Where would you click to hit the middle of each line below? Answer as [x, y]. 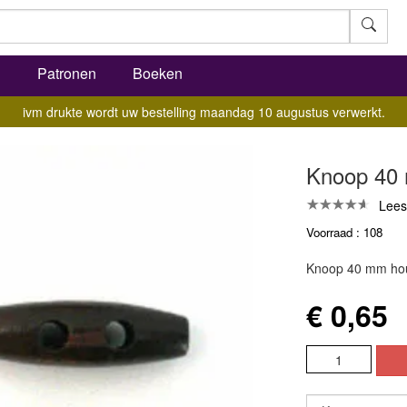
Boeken [158, 73]
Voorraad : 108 [344, 232]
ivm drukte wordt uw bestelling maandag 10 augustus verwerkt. [203, 112]
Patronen [67, 73]
